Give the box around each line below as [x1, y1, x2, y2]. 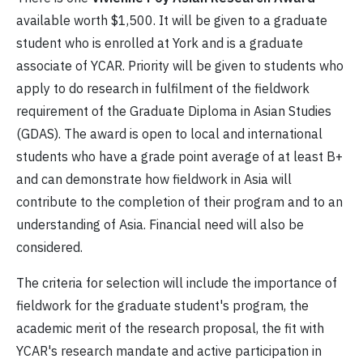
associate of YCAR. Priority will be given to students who [16, 58, 344, 75]
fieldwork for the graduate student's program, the [16, 297, 309, 314]
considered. [16, 239, 83, 256]
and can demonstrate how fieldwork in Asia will [16, 171, 292, 188]
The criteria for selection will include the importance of [16, 275, 337, 292]
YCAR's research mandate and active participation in [16, 343, 322, 360]
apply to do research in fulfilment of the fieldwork [16, 80, 310, 97]
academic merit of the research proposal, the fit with [16, 320, 324, 337]
